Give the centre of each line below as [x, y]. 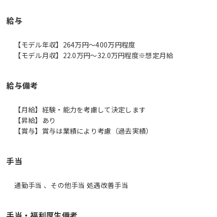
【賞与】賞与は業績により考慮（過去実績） [84, 131]
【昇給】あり [35, 120]
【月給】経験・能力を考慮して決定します [80, 109]
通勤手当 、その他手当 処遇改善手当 [71, 185]
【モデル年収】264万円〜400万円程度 [75, 44]
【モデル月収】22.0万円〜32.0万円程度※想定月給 [94, 55]
